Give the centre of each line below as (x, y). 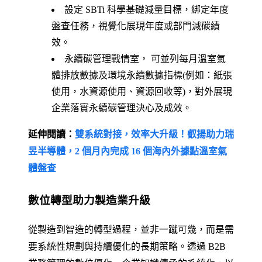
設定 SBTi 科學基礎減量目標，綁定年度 (146, 9)
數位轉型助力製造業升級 (89, 200)
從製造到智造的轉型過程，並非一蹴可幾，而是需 (131, 230)
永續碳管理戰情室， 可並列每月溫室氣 (145, 58)
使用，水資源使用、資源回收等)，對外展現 (142, 91)
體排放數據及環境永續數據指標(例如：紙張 (142, 75)
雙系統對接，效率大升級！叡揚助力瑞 (154, 134)
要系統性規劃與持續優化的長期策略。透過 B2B (127, 247)
